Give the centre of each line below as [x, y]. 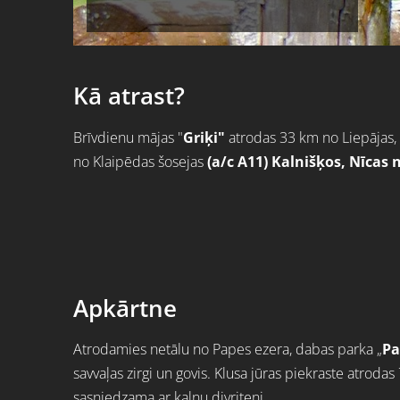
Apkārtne [125, 308]
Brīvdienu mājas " [128, 137]
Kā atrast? [129, 96]
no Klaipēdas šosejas [140, 161]
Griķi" [204, 137]
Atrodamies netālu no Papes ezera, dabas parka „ [228, 350]
